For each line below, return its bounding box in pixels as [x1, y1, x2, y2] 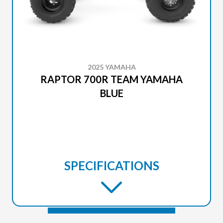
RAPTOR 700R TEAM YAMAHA [40, 73, 183, 85]
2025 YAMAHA [87, 63, 136, 71]
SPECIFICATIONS [64, 158, 159, 173]
